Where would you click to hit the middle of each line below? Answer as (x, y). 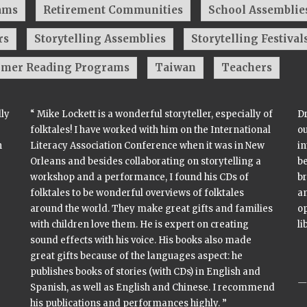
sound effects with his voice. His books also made (141, 240)
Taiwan (175, 67)
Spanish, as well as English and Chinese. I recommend (152, 287)
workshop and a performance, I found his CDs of (139, 177)
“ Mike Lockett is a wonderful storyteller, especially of (151, 114)
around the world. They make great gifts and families (151, 209)
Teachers (247, 67)
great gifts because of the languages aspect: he (136, 256)
